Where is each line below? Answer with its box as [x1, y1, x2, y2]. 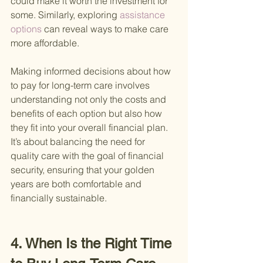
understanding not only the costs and [11, 93, 168, 106]
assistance [117, 9, 167, 21]
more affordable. [11, 37, 79, 49]
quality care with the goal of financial [11, 150, 166, 162]
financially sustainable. [11, 192, 107, 204]
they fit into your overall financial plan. [11, 122, 170, 134]
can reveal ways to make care [44, 23, 171, 35]
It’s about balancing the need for [11, 136, 147, 148]
